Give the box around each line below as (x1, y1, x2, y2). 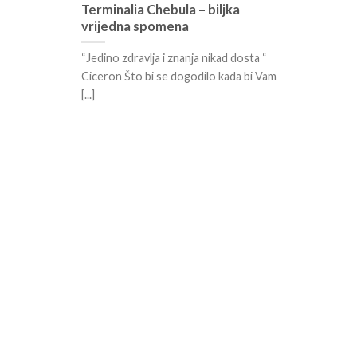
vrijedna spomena (81, 18, 189, 35)
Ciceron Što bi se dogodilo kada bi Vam (81, 69, 277, 83)
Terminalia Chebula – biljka (81, 2, 240, 18)
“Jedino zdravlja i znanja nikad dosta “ (81, 50, 267, 65)
